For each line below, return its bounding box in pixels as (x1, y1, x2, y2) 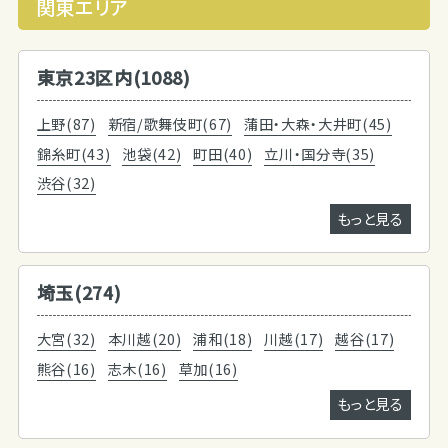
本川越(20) (107, 328, 182, 350)
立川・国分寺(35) (264, 142, 376, 164)
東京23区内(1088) (36, 64, 191, 91)
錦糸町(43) (36, 142, 111, 164)
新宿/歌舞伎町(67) (107, 113, 233, 135)
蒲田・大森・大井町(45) (244, 113, 392, 135)
